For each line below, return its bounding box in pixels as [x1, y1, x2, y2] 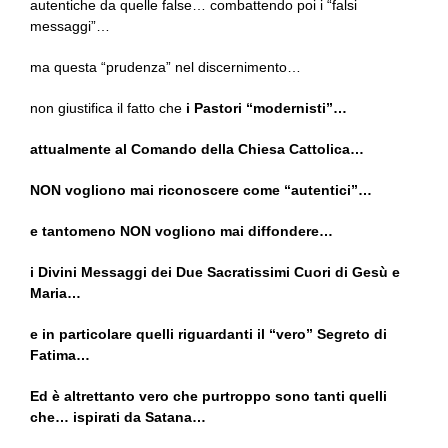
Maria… [30, 285, 85, 302]
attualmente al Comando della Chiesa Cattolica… [30, 141, 368, 158]
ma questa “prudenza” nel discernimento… [30, 59, 305, 76]
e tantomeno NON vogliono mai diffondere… [30, 223, 337, 240]
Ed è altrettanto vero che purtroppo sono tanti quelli [30, 388, 387, 405]
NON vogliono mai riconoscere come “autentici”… [30, 182, 376, 199]
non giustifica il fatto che [30, 100, 186, 117]
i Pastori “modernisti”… [186, 100, 351, 117]
